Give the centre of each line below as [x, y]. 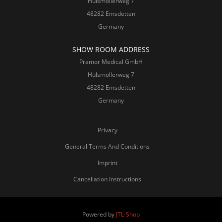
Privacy [107, 130]
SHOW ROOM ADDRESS [111, 49]
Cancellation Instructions [107, 179]
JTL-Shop [128, 214]
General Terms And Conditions [107, 146]
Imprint [107, 163]
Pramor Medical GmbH [111, 62]
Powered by [99, 214]
